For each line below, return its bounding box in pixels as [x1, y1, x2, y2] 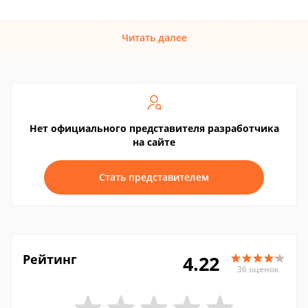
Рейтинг [23, 251, 77, 267]
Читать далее [121, 31, 187, 44]
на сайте [133, 135, 175, 148]
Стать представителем [99, 170, 209, 184]
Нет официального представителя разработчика [29, 122, 279, 135]
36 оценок [236, 263, 279, 275]
